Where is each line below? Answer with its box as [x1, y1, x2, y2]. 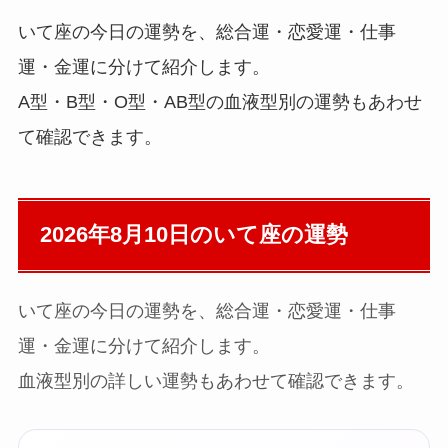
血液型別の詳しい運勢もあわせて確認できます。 [17, 371, 414, 392]
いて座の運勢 [212, 223, 348, 248]
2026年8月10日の [39, 223, 213, 248]
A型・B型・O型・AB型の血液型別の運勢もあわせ [17, 92, 422, 113]
